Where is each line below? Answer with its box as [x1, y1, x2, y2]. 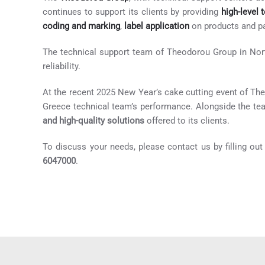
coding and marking [43, 21, 120, 32]
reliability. [43, 61, 80, 72]
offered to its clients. [144, 115, 230, 127]
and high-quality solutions [43, 115, 144, 127]
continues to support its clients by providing [43, 7, 221, 18]
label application [124, 21, 189, 32]
